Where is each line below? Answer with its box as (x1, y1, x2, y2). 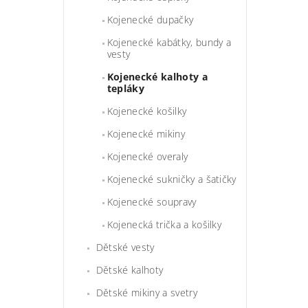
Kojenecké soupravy (107, 195, 197, 208)
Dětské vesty (96, 240, 155, 254)
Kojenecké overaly (107, 149, 188, 163)
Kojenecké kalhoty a (107, 69, 208, 83)
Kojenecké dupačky (107, 12, 194, 26)
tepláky (107, 81, 145, 95)
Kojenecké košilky (107, 104, 187, 118)
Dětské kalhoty (96, 263, 164, 276)
